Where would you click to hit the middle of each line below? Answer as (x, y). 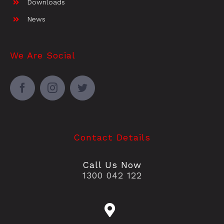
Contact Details (112, 137)
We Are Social (42, 55)
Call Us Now (112, 165)
